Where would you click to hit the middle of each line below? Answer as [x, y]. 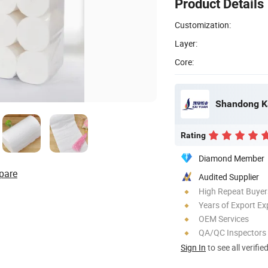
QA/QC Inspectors [232, 232]
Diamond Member [232, 158]
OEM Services [224, 218]
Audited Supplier [229, 176]
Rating [193, 135]
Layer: [186, 43]
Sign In [193, 247]
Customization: [203, 25]
